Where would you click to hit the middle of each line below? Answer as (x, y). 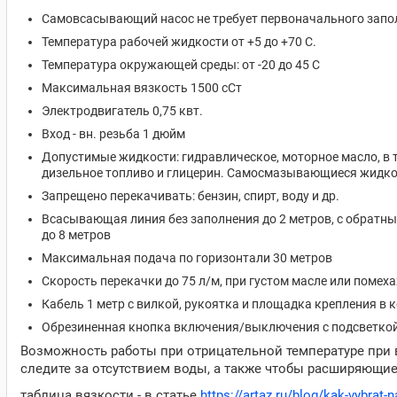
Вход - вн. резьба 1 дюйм (113, 134)
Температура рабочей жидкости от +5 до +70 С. (179, 42)
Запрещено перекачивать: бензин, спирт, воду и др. (191, 196)
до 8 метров (76, 235)
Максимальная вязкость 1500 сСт (142, 88)
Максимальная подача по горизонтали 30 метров (187, 258)
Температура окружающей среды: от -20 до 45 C (181, 65)
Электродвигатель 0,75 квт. (122, 111)
